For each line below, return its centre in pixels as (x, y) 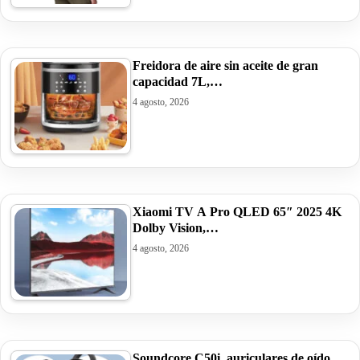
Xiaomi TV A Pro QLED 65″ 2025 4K (237, 211)
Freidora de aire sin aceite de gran (225, 65)
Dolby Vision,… (176, 227)
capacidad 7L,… (178, 81)
